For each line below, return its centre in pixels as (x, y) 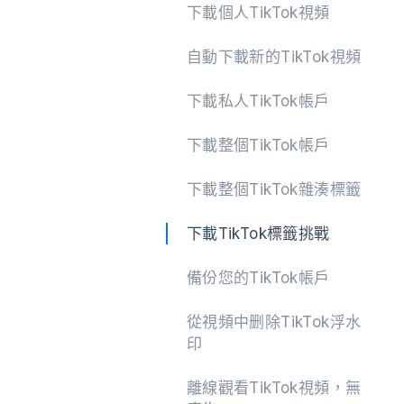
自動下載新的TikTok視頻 (274, 57)
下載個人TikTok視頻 (258, 13)
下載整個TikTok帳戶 (258, 145)
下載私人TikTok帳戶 (258, 101)
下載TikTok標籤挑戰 (258, 234)
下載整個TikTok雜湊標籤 (274, 189)
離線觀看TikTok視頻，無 (274, 388)
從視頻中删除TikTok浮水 (274, 322)
